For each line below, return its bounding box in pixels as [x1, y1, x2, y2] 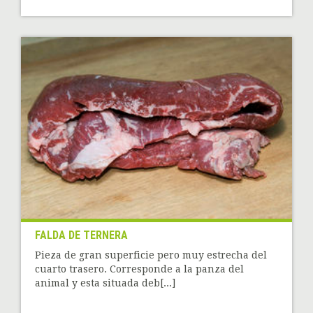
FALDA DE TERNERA [35, 228, 128, 242]
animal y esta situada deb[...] [35, 277, 175, 289]
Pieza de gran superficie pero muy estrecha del [35, 249, 267, 261]
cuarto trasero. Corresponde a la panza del [35, 263, 244, 275]
